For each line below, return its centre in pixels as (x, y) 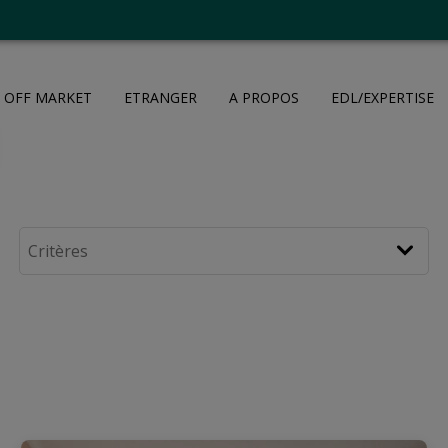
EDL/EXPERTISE (383, 97)
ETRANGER (161, 97)
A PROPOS (264, 97)
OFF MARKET (48, 97)
